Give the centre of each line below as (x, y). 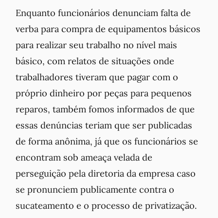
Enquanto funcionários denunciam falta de (103, 13)
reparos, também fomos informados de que (105, 109)
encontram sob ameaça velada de (84, 157)
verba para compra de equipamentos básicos (108, 29)
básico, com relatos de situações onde (95, 61)
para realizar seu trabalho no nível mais (96, 45)
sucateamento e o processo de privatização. (106, 206)
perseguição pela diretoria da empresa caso (106, 173)
